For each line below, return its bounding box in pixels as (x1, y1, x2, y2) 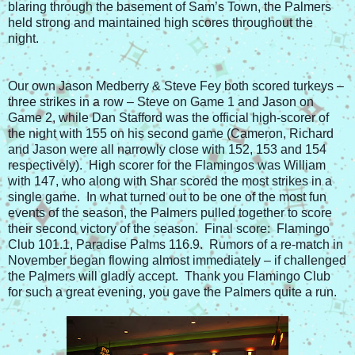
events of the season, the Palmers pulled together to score (8, 206, 332, 220)
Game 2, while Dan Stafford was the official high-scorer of (8, 111, 329, 125)
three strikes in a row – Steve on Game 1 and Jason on (8, 95, 314, 109)
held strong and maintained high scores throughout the (8, 16, 313, 30)
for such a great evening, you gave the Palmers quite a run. (8, 285, 343, 300)
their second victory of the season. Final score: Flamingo (8, 222, 330, 236)
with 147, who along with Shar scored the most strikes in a (8, 174, 332, 189)
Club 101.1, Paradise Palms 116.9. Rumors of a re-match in (8, 238, 343, 252)
